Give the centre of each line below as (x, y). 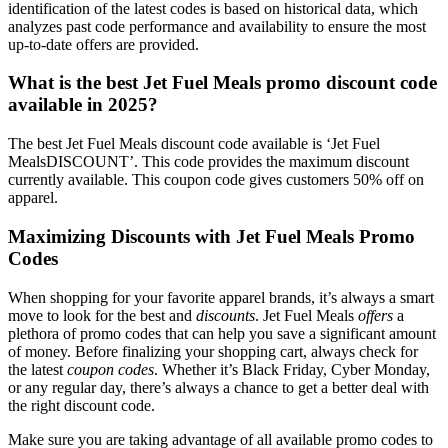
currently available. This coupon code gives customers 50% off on (216, 180)
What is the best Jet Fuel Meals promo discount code (222, 83)
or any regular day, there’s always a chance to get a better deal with (218, 387)
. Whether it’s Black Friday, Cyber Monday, (292, 369)
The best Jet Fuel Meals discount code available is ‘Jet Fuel (194, 144)
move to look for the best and (102, 315)
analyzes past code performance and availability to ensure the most (217, 26)
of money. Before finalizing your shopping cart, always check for (213, 351)
